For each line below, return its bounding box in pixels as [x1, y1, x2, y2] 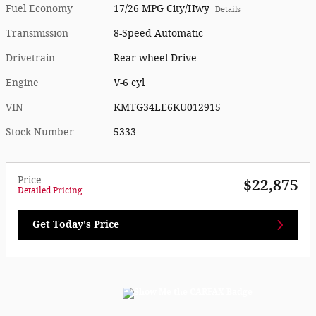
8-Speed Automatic [114, 28, 204, 40]
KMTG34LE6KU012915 [114, 102, 221, 114]
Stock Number [6, 126, 74, 139]
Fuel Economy [6, 3, 73, 16]
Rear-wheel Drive [114, 52, 197, 65]
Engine [6, 77, 39, 90]
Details [215, 5, 241, 15]
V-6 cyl [114, 77, 145, 90]
